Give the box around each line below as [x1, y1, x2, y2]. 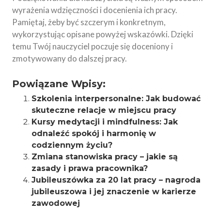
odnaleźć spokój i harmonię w [31, 128, 156, 138]
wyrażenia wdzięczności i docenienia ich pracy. [12, 4, 177, 15]
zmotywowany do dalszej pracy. [12, 53, 127, 63]
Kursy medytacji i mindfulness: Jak [31, 117, 178, 126]
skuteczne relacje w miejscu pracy [31, 105, 176, 115]
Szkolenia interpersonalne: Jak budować [31, 93, 201, 103]
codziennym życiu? [31, 140, 112, 150]
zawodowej [31, 198, 80, 208]
